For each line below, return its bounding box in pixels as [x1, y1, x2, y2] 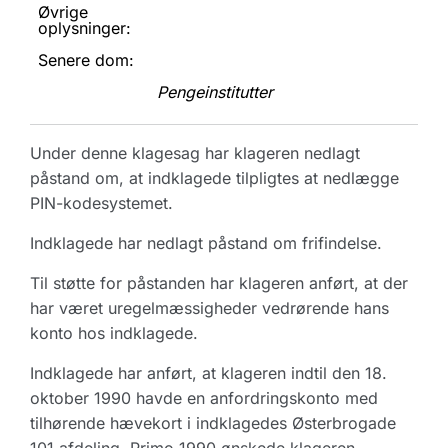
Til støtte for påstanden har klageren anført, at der [30, 273, 408, 293]
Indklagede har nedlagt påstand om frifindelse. [30, 233, 382, 253]
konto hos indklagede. [30, 323, 198, 343]
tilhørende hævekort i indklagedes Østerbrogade [30, 413, 396, 433]
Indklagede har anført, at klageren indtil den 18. [30, 363, 387, 383]
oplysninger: [38, 18, 131, 38]
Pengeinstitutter [157, 82, 273, 102]
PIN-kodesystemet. [30, 193, 173, 213]
